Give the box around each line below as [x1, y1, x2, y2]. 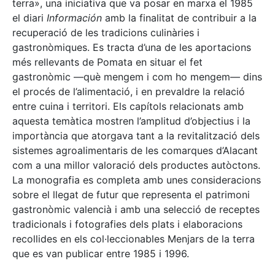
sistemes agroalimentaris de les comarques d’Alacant [12, 144, 258, 157]
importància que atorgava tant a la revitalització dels [12, 129, 260, 142]
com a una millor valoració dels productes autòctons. [12, 158, 260, 171]
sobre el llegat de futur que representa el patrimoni [12, 188, 250, 201]
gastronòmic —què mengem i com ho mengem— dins [12, 70, 262, 83]
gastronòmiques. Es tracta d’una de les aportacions [12, 41, 251, 53]
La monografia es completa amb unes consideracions [12, 173, 261, 186]
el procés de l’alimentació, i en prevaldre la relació [12, 85, 245, 98]
